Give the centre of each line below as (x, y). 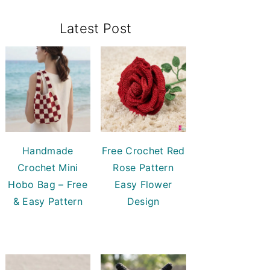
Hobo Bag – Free (48, 184)
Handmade (48, 150)
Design (143, 201)
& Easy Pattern (48, 201)
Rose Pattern (143, 167)
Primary (32, 19)
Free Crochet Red (143, 150)
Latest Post (96, 28)
